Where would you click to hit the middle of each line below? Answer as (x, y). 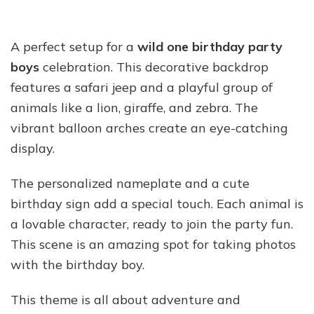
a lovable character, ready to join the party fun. (152, 224)
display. (33, 148)
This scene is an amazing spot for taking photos (153, 244)
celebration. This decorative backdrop (154, 67)
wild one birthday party (210, 46)
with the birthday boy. (77, 264)
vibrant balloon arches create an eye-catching (149, 128)
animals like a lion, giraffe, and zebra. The (134, 107)
